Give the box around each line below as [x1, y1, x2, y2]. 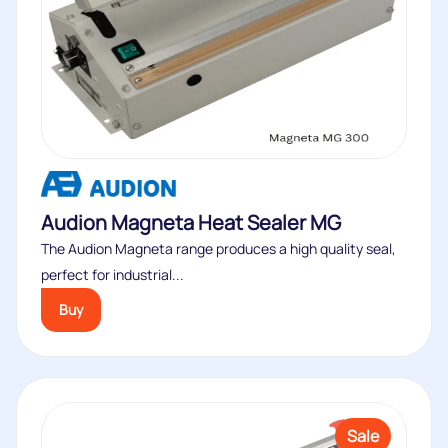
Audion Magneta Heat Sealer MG [41, 44, 341, 71]
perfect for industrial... [41, 100, 184, 119]
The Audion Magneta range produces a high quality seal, [41, 74, 396, 93]
